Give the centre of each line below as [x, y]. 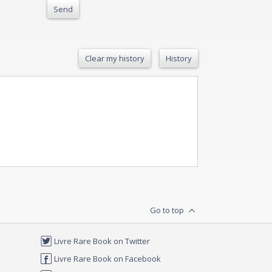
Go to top [168, 210]
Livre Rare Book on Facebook [107, 258]
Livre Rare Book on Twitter [101, 241]
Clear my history [115, 58]
